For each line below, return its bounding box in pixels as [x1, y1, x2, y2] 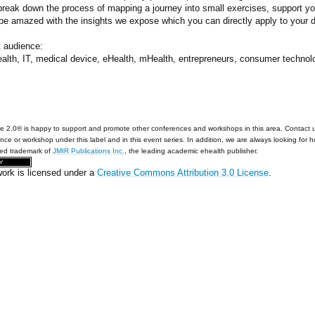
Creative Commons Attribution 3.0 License [96, 167, 269, 178]
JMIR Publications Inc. [52, 146, 124, 155]
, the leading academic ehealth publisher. [124, 146, 258, 155]
